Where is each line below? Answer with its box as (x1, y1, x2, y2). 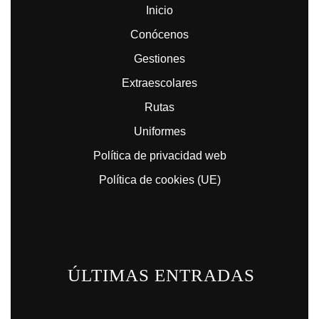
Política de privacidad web (93, 150, 226, 162)
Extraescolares (122, 77, 197, 89)
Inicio (146, 4, 173, 16)
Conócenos (130, 28, 189, 41)
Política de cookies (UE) (98, 174, 221, 186)
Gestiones (134, 53, 185, 65)
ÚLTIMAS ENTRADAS (67, 266, 255, 285)
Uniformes (133, 125, 186, 137)
